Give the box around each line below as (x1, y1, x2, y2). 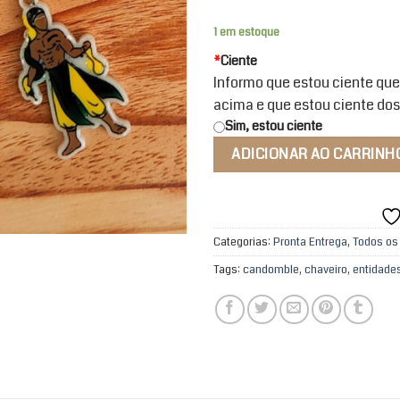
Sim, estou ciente (225, 116, 322, 136)
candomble (243, 261, 299, 278)
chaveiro (304, 261, 347, 278)
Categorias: (213, 233, 273, 250)
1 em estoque (213, 24, 279, 41)
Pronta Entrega (273, 233, 347, 250)
